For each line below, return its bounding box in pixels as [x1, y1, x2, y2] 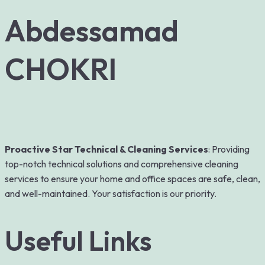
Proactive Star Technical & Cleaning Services [5, 143, 208, 155]
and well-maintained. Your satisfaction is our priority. [5, 188, 216, 199]
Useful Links [5, 224, 152, 258]
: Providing [208, 143, 250, 155]
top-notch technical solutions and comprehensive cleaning [5, 158, 238, 170]
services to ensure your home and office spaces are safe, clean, [5, 173, 260, 185]
